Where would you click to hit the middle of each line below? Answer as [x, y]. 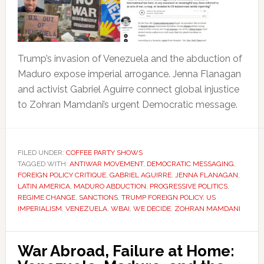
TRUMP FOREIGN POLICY [162, 197]
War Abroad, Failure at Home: [126, 251]
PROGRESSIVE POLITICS [188, 186]
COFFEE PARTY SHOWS [104, 153]
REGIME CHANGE [46, 197]
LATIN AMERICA [44, 186]
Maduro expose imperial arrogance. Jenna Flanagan [129, 74]
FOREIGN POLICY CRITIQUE [62, 175]
